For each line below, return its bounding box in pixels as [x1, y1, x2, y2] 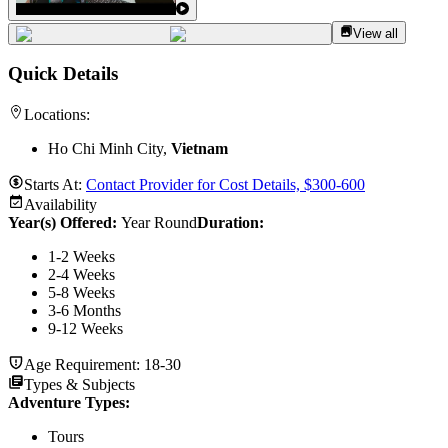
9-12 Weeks [48, 320, 123, 338]
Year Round [121, 214, 197, 232]
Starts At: [24, 176, 86, 194]
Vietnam [171, 140, 228, 158]
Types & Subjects [24, 376, 135, 394]
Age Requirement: [24, 356, 144, 374]
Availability [24, 196, 97, 214]
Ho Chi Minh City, [48, 140, 171, 158]
